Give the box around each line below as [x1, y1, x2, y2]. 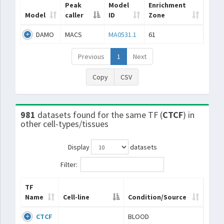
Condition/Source [128, 192, 186, 201]
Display [67, 142, 91, 151]
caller [65, 10, 83, 19]
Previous [78, 52, 104, 61]
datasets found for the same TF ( [37, 109, 162, 120]
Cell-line [63, 192, 89, 201]
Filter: [60, 159, 77, 169]
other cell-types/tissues [20, 118, 108, 129]
